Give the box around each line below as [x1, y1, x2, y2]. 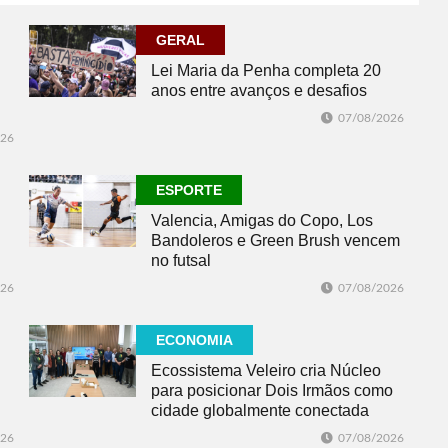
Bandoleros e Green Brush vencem [151, 232, 400, 250]
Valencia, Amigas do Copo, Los [151, 212, 373, 230]
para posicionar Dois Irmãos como [151, 382, 393, 400]
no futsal [151, 252, 211, 270]
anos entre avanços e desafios [151, 82, 367, 100]
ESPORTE [156, 182, 222, 199]
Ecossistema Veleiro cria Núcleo [151, 362, 381, 380]
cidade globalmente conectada [151, 402, 369, 420]
